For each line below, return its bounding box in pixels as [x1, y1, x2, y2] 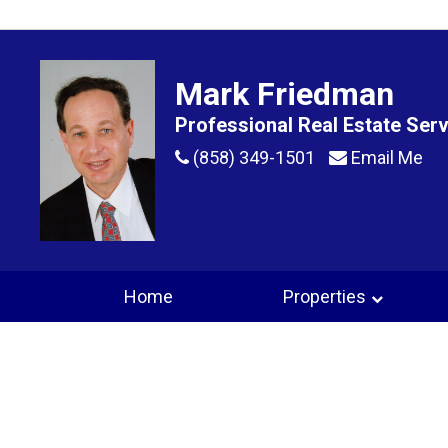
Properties [283, 286, 367, 308]
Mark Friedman [175, 75, 395, 113]
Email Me [347, 147, 424, 168]
